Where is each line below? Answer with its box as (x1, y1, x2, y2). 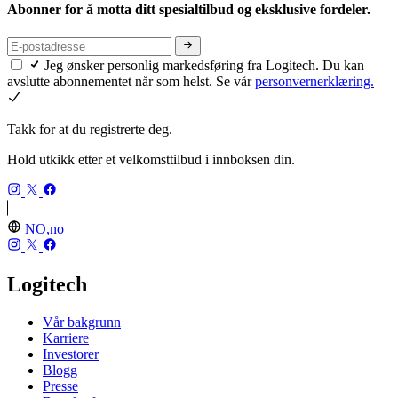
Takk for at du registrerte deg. (7, 122, 172, 138)
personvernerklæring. (255, 74, 374, 90)
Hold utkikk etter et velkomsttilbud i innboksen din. (7, 152, 295, 168)
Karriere (43, 330, 89, 346)
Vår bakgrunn (43, 314, 121, 330)
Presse (43, 378, 78, 394)
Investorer (43, 346, 99, 362)
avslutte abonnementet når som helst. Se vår (7, 74, 255, 90)
